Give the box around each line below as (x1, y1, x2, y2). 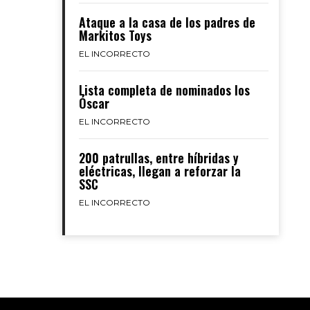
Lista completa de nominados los (78, 81, 250, 99)
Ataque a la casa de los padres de (78, 13, 255, 31)
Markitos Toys (78, 26, 152, 44)
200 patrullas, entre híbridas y (78, 149, 239, 167)
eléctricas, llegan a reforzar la (78, 162, 241, 180)
